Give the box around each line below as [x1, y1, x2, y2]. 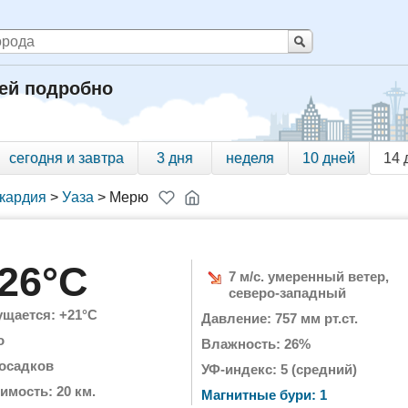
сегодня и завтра [9, 150, 124, 166]
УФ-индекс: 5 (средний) [201, 362, 357, 377]
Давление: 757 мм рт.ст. [201, 311, 358, 326]
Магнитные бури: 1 [201, 387, 327, 403]
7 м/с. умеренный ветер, [229, 269, 389, 284]
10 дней [302, 150, 355, 166]
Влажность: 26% [201, 336, 311, 352]
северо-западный [229, 285, 346, 301]
